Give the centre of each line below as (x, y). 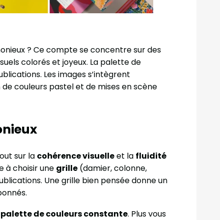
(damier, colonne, (112, 168)
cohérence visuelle (76, 156)
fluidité (151, 156)
